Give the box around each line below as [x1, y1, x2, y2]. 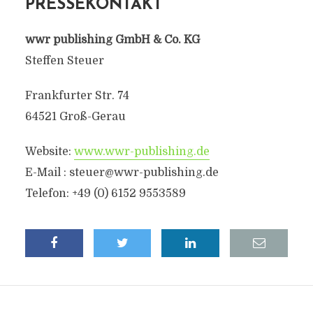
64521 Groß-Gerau [24, 110, 126, 123]
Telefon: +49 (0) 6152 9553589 [24, 187, 186, 200]
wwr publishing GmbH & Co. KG [24, 34, 200, 46]
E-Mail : [24, 166, 69, 179]
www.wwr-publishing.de [73, 145, 210, 158]
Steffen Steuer [24, 54, 104, 67]
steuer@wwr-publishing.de [68, 166, 219, 179]
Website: [24, 145, 74, 158]
